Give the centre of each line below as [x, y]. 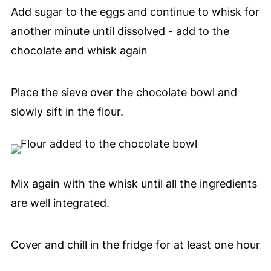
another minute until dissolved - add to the [120, 31]
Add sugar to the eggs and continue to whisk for [135, 12]
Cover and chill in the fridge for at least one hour [135, 245]
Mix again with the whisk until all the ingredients [134, 184]
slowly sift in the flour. [67, 112]
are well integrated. [60, 203]
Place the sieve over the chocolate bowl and [124, 93]
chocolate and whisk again [79, 51]
